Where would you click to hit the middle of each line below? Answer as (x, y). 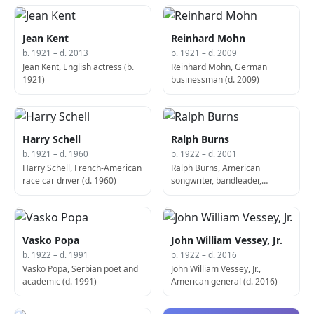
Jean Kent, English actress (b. (78, 67)
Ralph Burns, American (216, 168)
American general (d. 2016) (225, 281)
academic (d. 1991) (60, 281)
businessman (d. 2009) (216, 79)
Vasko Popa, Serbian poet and (81, 268)
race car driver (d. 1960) (70, 180)
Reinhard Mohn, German (219, 67)
